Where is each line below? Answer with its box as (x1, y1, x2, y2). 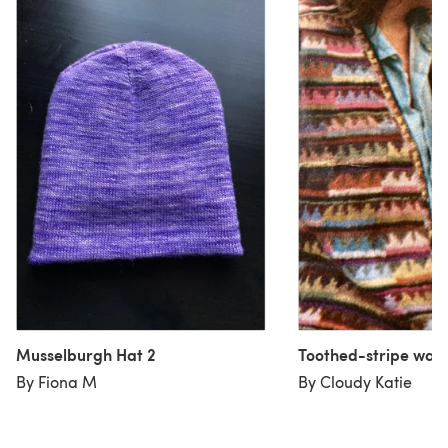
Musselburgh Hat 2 (16, 342, 156, 366)
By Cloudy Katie (297, 370, 412, 392)
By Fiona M (16, 370, 97, 392)
